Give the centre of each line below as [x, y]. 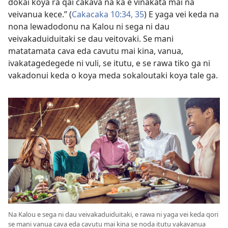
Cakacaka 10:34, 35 [108, 14]
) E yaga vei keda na [181, 14]
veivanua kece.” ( [40, 14]
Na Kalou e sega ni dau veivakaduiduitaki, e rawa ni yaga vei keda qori [113, 214]
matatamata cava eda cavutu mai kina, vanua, [96, 51]
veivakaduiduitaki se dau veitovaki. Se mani [91, 38]
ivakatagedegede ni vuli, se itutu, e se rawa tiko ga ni [109, 63]
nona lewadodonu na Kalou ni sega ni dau [89, 26]
